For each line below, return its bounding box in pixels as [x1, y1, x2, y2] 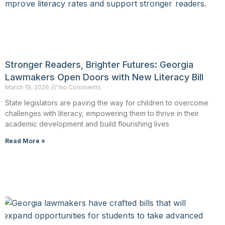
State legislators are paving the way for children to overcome [5, 98, 208, 107]
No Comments [57, 83, 101, 91]
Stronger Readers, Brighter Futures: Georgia [5, 59, 193, 70]
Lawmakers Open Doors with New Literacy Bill [5, 71, 203, 82]
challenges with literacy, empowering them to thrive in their [5, 108, 199, 118]
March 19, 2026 [5, 83, 51, 91]
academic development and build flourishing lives [5, 119, 169, 128]
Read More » [5, 137, 45, 145]
